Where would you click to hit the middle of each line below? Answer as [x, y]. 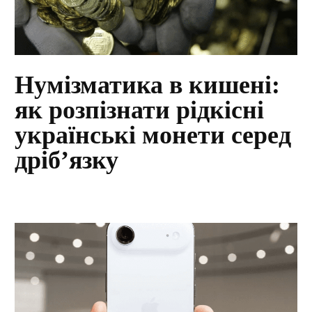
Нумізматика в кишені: [148, 85]
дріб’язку [67, 161]
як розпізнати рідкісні [140, 110]
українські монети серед [153, 135]
